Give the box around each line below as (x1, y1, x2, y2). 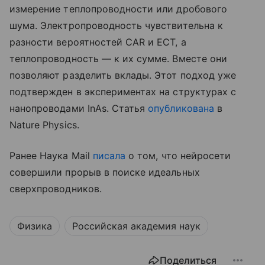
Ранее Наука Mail (9, 149, 93, 161)
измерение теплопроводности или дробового (9, 2, 227, 15)
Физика (17, 219, 52, 232)
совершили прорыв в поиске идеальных (9, 166, 200, 178)
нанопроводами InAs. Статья (9, 102, 148, 114)
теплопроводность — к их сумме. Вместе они (9, 52, 227, 64)
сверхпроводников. (9, 182, 102, 195)
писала (92, 149, 126, 161)
